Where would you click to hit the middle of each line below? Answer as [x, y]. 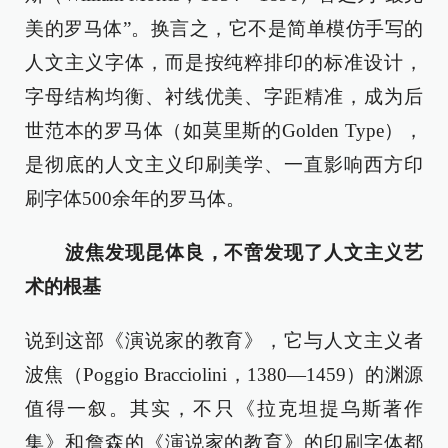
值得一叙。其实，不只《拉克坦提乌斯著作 [224, 408]
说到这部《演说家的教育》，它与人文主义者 [224, 340]
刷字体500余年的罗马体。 [135, 198]
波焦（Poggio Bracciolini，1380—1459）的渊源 [224, 374]
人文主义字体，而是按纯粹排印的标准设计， [224, 62]
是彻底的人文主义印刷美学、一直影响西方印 [224, 164]
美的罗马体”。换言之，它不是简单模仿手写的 [224, 28]
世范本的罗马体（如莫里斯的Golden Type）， [224, 130]
